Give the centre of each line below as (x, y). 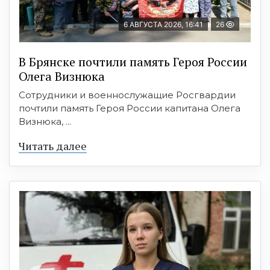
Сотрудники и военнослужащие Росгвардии (127, 95)
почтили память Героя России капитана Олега (130, 108)
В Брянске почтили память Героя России (133, 62)
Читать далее (53, 146)
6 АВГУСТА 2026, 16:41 (163, 25)
